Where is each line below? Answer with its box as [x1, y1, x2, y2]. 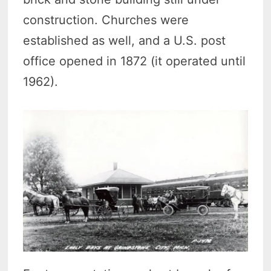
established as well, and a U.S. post [23, 33, 226, 48]
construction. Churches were [23, 13, 189, 28]
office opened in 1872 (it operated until [23, 54, 246, 69]
